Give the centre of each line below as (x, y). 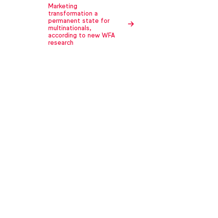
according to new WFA (82, 36)
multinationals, (70, 28)
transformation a (73, 14)
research (61, 43)
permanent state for (79, 21)
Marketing (63, 6)
